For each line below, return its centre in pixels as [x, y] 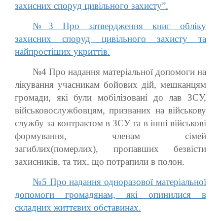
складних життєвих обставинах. [78, 207]
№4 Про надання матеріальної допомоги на [119, 72]
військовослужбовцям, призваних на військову [110, 110]
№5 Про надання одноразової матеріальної [119, 182]
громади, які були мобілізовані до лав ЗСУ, [110, 97]
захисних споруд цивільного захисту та [110, 38]
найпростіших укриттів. [62, 51]
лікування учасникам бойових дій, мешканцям [110, 84]
